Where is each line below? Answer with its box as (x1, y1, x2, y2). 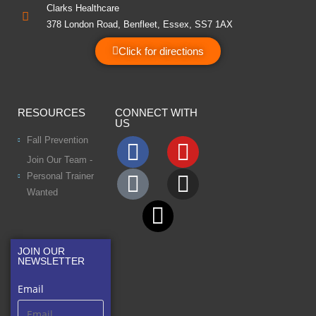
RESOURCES (18, 107, 85, 119)
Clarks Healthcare (47, 3, 120, 14)
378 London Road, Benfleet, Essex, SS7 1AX (47, 19, 233, 30)
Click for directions (119, 45, 204, 58)
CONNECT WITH (114, 107, 197, 119)
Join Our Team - (26, 154, 92, 166)
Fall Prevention (26, 135, 88, 146)
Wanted (26, 187, 58, 198)
